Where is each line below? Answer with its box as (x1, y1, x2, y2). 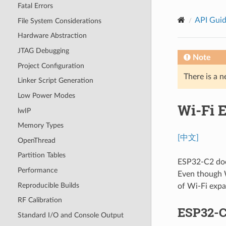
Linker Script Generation (17, 77, 93, 85)
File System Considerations (17, 17, 101, 25)
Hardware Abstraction (17, 32, 87, 40)
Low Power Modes (17, 91, 75, 99)
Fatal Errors (17, 2, 53, 10)
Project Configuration (17, 62, 84, 70)
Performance (17, 166, 58, 175)
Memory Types (17, 122, 64, 130)
